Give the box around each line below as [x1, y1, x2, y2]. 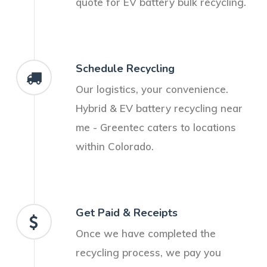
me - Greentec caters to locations [75, 121, 236, 134]
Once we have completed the [75, 227, 216, 240]
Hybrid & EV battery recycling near [75, 102, 243, 115]
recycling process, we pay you [75, 246, 221, 259]
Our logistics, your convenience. [75, 83, 228, 96]
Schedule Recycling [75, 61, 175, 76]
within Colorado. [75, 140, 154, 153]
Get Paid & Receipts [75, 206, 178, 221]
